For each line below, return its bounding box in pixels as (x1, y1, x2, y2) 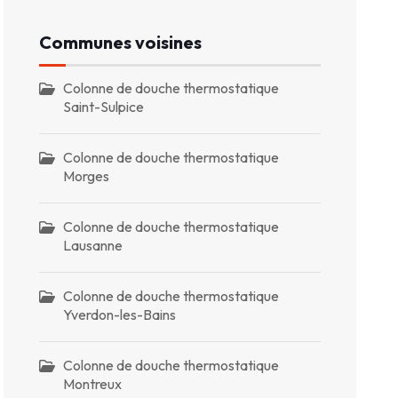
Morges (63, 166, 110, 185)
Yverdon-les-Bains (63, 305, 177, 323)
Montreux (63, 374, 123, 393)
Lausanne (63, 235, 123, 254)
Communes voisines (39, 30, 203, 53)
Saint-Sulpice (63, 97, 145, 115)
